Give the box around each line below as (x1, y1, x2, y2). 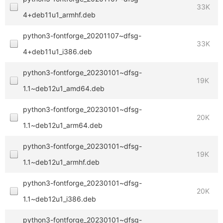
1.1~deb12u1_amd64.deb (23, 84, 105, 93)
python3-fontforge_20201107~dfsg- (23, 31, 141, 40)
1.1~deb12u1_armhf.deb (23, 158, 100, 166)
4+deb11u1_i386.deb (23, 47, 92, 56)
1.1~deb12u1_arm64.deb (23, 121, 103, 129)
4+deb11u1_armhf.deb (23, 10, 96, 19)
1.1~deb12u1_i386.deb (23, 195, 96, 203)
